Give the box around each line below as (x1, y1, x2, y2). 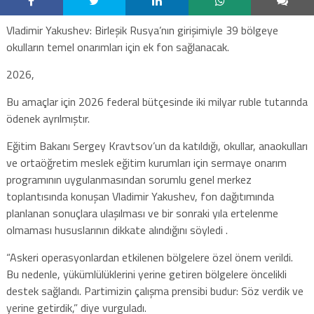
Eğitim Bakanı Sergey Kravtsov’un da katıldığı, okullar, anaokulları (6, 137, 308, 154)
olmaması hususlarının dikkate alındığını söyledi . (6, 221, 228, 238)
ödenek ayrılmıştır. (6, 109, 90, 127)
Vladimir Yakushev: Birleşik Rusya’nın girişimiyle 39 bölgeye (6, 21, 278, 39)
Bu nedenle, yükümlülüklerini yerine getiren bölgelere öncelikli (6, 265, 287, 282)
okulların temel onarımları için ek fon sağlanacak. (6, 38, 229, 55)
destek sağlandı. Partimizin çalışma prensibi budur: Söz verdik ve (6, 282, 303, 299)
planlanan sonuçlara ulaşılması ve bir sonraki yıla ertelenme (6, 204, 278, 221)
